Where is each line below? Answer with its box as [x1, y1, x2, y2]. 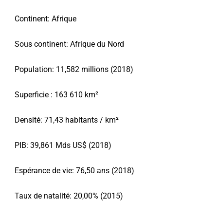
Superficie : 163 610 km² [15, 90, 98, 100]
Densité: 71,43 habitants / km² [15, 115, 119, 125]
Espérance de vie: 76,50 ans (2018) [15, 166, 134, 176]
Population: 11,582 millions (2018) [15, 65, 133, 74]
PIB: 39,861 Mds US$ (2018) [15, 141, 111, 150]
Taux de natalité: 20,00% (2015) [15, 191, 123, 201]
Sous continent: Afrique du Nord [15, 39, 124, 49]
